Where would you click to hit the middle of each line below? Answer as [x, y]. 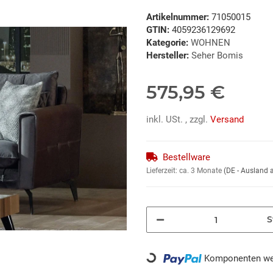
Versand [227, 120]
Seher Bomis [217, 56]
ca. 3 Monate [201, 171]
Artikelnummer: [179, 17]
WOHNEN [211, 43]
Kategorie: [168, 43]
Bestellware [186, 158]
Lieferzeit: [163, 171]
